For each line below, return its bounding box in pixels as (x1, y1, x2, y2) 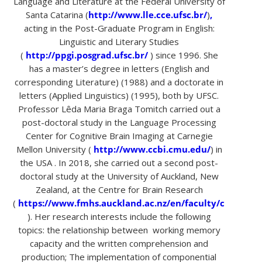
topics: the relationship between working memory (18, 223, 220, 236)
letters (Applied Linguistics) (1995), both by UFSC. (19, 89, 219, 101)
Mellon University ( (16, 143, 94, 155)
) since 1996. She (147, 49, 218, 61)
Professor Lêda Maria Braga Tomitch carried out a (18, 102, 220, 115)
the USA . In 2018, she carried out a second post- (20, 156, 219, 168)
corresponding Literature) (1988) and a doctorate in (15, 75, 224, 88)
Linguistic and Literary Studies (59, 35, 180, 47)
